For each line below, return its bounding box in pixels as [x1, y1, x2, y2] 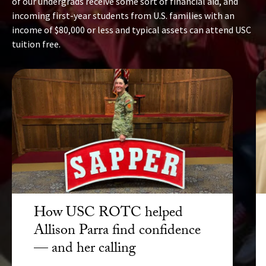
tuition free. [12, 38, 61, 50]
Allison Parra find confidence [34, 219, 201, 244]
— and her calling [34, 237, 137, 262]
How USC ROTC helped [34, 201, 183, 226]
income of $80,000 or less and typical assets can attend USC [12, 24, 251, 36]
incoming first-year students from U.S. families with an [12, 9, 235, 22]
